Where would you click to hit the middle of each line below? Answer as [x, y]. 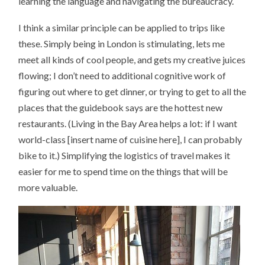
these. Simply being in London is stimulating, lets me [122, 44]
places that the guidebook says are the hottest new [121, 108]
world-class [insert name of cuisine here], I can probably [130, 140]
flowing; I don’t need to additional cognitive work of [122, 76]
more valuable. [48, 188]
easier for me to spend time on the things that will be [123, 172]
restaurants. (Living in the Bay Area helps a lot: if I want [128, 124]
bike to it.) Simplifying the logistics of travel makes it [125, 156]
